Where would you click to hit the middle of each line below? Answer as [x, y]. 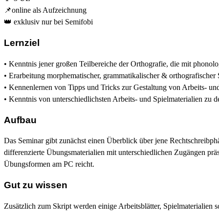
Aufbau [20, 120]
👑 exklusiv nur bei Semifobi [48, 22]
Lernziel [22, 43]
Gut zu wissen [36, 185]
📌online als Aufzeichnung [45, 10]
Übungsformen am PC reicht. [49, 164]
